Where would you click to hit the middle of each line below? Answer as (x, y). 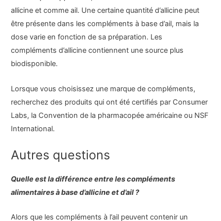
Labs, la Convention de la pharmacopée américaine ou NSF (110, 115)
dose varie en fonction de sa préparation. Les (87, 37)
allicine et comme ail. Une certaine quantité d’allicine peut (105, 11)
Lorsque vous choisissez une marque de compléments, (103, 89)
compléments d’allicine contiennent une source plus (97, 51)
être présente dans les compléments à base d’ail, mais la (105, 24)
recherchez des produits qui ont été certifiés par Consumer (110, 102)
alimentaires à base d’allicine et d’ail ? (75, 192)
